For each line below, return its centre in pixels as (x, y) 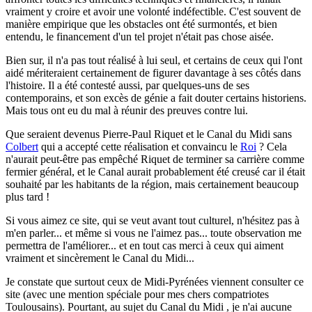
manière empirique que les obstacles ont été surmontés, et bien (141, 24)
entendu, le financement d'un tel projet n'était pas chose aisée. (140, 36)
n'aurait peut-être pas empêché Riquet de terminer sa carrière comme (155, 159)
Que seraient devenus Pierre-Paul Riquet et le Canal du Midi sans (149, 134)
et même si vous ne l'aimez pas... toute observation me (182, 233)
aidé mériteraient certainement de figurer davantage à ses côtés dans (153, 72)
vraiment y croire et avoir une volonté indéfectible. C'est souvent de (153, 11)
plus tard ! (28, 196)
